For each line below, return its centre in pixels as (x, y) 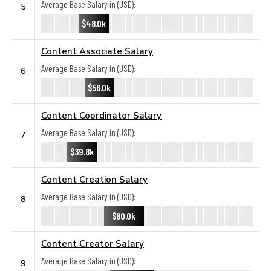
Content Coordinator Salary (101, 115)
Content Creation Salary (94, 179)
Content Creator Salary (93, 243)
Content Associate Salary (97, 51)
